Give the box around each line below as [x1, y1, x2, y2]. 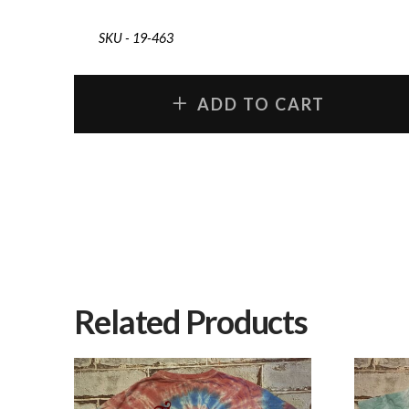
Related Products [73, 300, 308, 341]
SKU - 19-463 [98, 30, 173, 47]
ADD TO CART [196, 94, 326, 115]
